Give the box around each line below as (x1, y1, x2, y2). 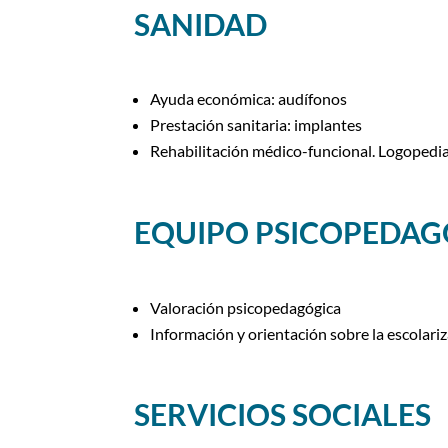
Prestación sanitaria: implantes (150, 115, 363, 135)
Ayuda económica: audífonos (150, 89, 348, 109)
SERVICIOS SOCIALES (134, 396, 432, 433)
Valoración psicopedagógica (150, 297, 342, 317)
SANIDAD (134, 5, 268, 42)
